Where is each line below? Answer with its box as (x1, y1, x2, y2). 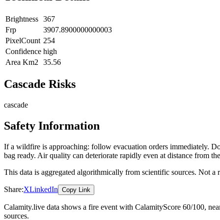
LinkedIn (29, 185, 58, 194)
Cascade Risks (4, 78, 76, 91)
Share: (4, 185, 24, 194)
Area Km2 (5, 57, 38, 66)
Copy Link (62, 186, 90, 194)
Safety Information (4, 119, 100, 133)
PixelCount (5, 36, 40, 45)
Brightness (5, 14, 38, 23)
